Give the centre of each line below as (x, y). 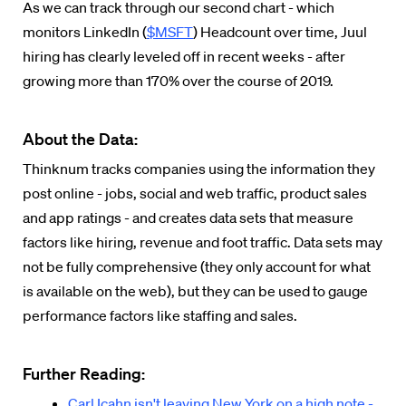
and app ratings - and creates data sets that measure (188, 217)
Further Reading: (86, 373)
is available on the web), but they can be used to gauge (195, 291)
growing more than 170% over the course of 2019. (179, 81)
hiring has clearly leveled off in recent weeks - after (184, 56)
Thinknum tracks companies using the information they (199, 169)
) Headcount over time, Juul (280, 32)
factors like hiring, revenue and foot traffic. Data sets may (203, 242)
